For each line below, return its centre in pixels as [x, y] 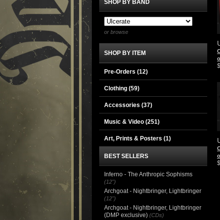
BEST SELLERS [126, 156]
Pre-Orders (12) [126, 72]
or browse [116, 32]
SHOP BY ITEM [125, 53]
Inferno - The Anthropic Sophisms [148, 174]
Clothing [116, 88]
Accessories [123, 105]
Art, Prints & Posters [134, 138]
